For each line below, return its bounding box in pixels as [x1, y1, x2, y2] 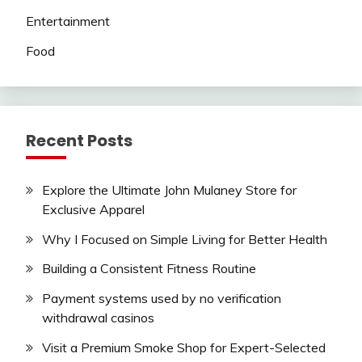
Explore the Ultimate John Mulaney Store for [42, 181, 297, 198]
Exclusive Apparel [42, 200, 145, 217]
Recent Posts [26, 128, 133, 152]
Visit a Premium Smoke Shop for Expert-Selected [42, 339, 326, 356]
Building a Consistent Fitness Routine [42, 260, 256, 277]
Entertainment [26, 12, 110, 29]
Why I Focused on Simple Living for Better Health [42, 230, 327, 247]
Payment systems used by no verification [42, 290, 281, 307]
